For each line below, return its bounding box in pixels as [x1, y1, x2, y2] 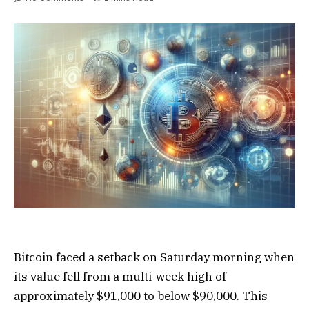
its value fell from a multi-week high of [14, 268, 226, 284]
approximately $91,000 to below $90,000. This [14, 288, 268, 303]
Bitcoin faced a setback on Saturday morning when [14, 249, 295, 265]
